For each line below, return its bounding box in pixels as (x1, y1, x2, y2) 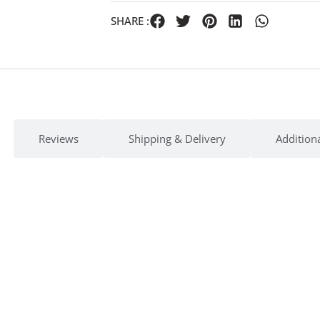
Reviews (39, 131, 79, 146)
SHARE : (110, 14, 149, 28)
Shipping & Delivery (129, 131, 226, 146)
